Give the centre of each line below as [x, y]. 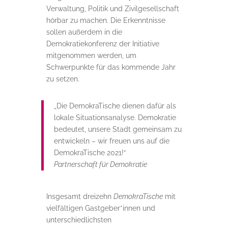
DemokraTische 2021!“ [90, 152]
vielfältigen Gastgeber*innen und [101, 208]
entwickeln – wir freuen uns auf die [111, 141]
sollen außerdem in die [84, 32]
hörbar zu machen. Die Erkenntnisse [106, 20]
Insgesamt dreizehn [80, 196]
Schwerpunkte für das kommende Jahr [111, 67]
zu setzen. [63, 79]
